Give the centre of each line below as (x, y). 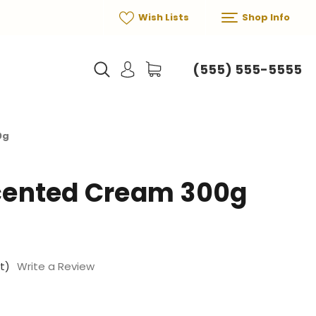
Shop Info (265, 17)
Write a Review (56, 267)
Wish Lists (163, 17)
